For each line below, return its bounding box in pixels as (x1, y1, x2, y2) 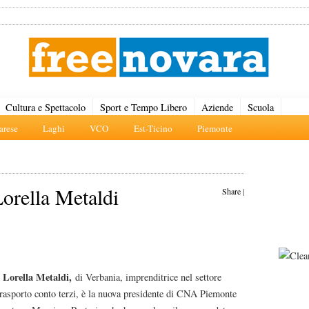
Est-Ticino (134, 122, 172, 134)
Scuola (248, 101, 274, 114)
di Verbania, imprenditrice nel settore (72, 270, 221, 283)
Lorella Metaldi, (3, 270, 72, 284)
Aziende (201, 101, 233, 114)
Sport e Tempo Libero (100, 101, 187, 114)
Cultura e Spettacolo (6, 101, 86, 114)
